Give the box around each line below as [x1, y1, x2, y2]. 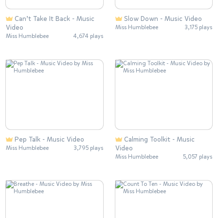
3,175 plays [184, 23, 212, 31]
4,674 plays [73, 32, 103, 40]
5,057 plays [183, 153, 212, 161]
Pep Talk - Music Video [15, 135, 84, 145]
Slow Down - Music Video [124, 14, 202, 23]
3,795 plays [73, 144, 103, 152]
